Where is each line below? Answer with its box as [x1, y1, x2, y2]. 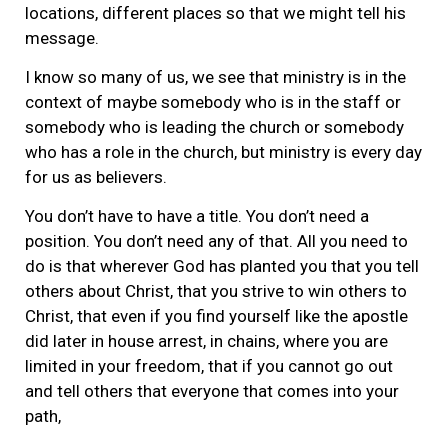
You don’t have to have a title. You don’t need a [25, 206, 369, 227]
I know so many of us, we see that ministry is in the [25, 67, 406, 88]
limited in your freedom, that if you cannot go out [25, 356, 393, 377]
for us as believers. [25, 167, 167, 188]
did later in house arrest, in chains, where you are [25, 331, 388, 352]
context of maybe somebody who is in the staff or [25, 92, 401, 113]
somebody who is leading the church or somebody [25, 117, 404, 138]
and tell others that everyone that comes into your [25, 381, 399, 402]
